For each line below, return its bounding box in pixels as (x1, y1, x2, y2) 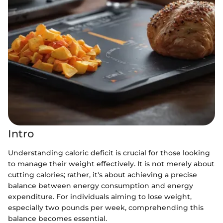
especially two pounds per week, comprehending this (8, 203, 204, 212)
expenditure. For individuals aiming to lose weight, (8, 192, 192, 201)
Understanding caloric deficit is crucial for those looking (8, 148, 210, 157)
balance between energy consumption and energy (8, 181, 193, 190)
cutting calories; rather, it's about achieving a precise (8, 170, 197, 179)
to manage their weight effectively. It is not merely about (8, 159, 215, 168)
